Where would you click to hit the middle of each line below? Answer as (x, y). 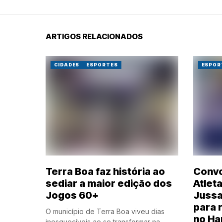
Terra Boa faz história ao (105, 171)
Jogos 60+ (72, 195)
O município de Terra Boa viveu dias (105, 211)
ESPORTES (102, 65)
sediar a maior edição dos (109, 183)
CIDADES (67, 65)
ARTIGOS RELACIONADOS (94, 36)
